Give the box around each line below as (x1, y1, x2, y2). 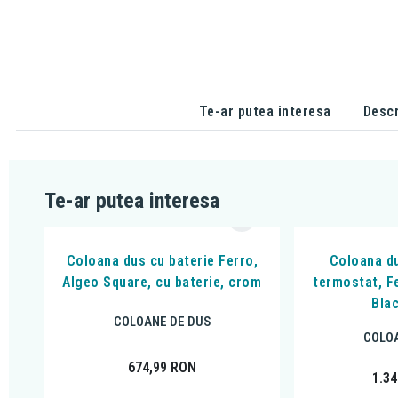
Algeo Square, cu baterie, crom (62, 274, 262, 291)
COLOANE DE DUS (113, 313, 211, 330)
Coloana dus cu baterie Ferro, (66, 252, 259, 270)
